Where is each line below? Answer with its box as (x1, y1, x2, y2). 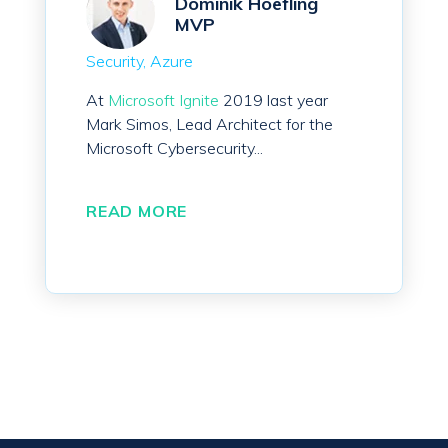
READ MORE (86, 201, 188, 222)
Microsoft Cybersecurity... (86, 138, 263, 159)
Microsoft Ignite (108, 90, 219, 111)
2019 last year (219, 90, 328, 111)
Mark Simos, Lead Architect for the (86, 114, 333, 135)
